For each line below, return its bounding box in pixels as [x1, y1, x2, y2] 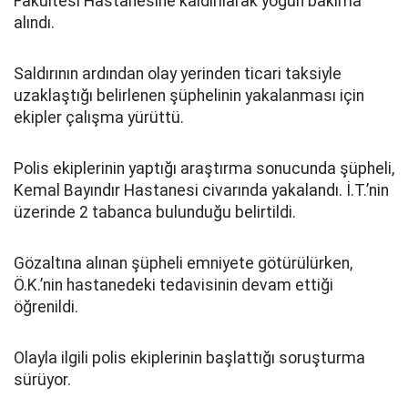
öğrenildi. [14, 297, 78, 316]
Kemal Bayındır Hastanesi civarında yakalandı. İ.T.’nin [14, 180, 389, 199]
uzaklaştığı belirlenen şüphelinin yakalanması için [14, 86, 364, 105]
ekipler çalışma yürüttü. [14, 107, 184, 127]
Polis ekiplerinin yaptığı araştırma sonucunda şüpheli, [14, 158, 394, 178]
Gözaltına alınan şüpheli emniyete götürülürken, [14, 253, 352, 272]
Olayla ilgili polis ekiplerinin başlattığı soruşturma [14, 348, 365, 367]
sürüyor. [14, 370, 71, 389]
